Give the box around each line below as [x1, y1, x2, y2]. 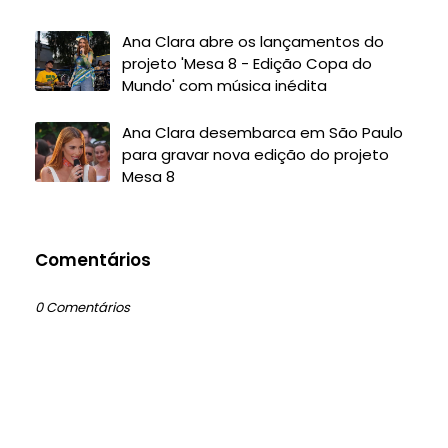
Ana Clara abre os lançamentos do [122, 31, 384, 52]
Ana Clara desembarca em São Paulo [122, 122, 403, 143]
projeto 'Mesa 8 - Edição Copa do [122, 53, 372, 74]
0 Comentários [35, 298, 130, 317]
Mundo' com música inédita [122, 75, 327, 96]
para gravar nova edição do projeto [122, 144, 389, 165]
